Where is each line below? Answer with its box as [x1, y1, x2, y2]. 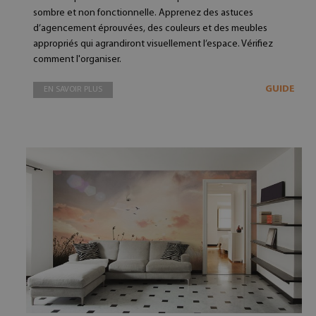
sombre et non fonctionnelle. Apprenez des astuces [32, 8, 253, 18]
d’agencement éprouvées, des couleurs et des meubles [32, 23, 267, 34]
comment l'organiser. [32, 54, 121, 65]
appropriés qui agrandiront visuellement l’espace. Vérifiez [32, 39, 273, 49]
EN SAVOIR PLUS [43, 85, 102, 94]
